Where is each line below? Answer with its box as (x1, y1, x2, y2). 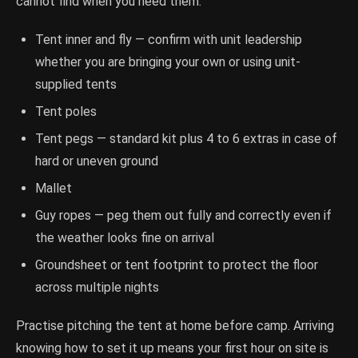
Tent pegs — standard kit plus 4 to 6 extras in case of (35, 131, 337, 147)
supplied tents (35, 77, 117, 93)
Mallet (35, 181, 72, 197)
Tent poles (35, 104, 97, 120)
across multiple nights (35, 280, 159, 296)
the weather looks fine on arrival (35, 230, 214, 246)
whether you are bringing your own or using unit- (35, 54, 300, 70)
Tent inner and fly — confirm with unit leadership (35, 32, 302, 48)
